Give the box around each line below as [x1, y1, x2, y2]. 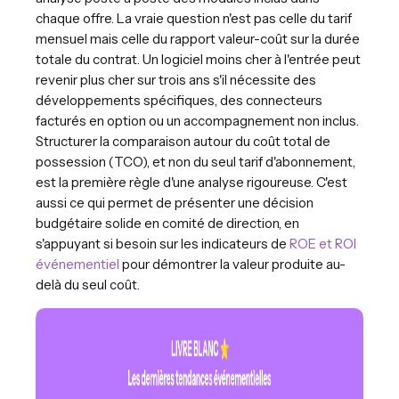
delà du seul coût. [36, 275, 140, 293]
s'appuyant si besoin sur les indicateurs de [36, 234, 289, 252]
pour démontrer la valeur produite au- [119, 255, 346, 273]
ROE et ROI [289, 234, 356, 252]
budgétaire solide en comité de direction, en [36, 214, 299, 232]
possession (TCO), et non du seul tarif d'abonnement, [36, 152, 355, 170]
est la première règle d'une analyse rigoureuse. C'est [36, 173, 347, 191]
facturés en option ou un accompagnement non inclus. [36, 111, 359, 129]
